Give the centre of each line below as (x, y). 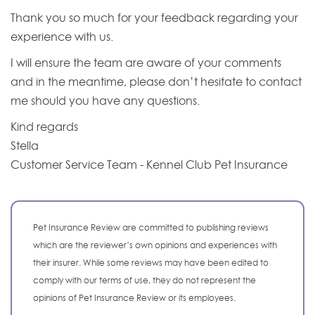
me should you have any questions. (105, 101)
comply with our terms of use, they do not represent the (144, 280)
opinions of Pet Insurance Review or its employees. (134, 297)
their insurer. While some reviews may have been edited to (151, 262)
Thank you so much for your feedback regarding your (154, 18)
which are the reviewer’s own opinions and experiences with (155, 245)
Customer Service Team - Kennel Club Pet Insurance (149, 165)
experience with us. (62, 37)
